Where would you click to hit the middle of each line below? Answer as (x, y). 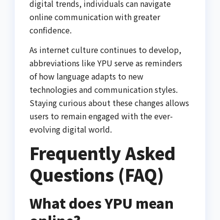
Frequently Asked (103, 153)
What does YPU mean (102, 203)
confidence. (51, 30)
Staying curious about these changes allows (109, 102)
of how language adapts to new (86, 76)
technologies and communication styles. (104, 89)
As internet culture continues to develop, (105, 49)
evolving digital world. (71, 129)
